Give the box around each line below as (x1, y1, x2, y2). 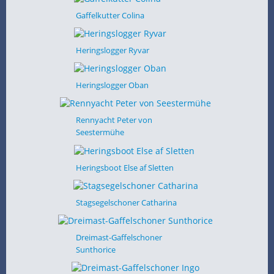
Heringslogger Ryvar (75, 44, 149, 56)
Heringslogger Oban (75, 80, 149, 91)
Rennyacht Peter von (75, 114, 152, 126)
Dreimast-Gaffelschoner (75, 232, 162, 243)
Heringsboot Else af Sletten (75, 161, 174, 173)
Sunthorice (75, 244, 116, 255)
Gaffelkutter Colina (75, 9, 144, 21)
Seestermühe (75, 127, 124, 138)
